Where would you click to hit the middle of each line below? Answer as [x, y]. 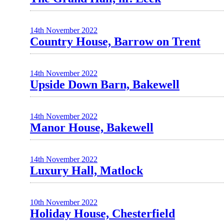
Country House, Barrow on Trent [115, 41]
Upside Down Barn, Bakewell [105, 84]
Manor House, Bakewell [92, 127]
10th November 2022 [64, 202]
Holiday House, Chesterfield [102, 213]
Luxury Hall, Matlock [86, 170]
